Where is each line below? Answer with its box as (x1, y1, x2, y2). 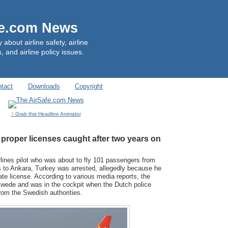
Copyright (74, 82, 103, 91)
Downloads (27, 82, 60, 91)
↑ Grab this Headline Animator (11, 111, 81, 117)
